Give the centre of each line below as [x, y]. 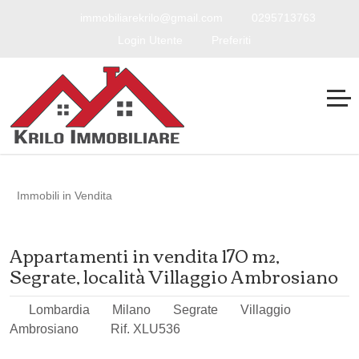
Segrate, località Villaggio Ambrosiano [174, 276]
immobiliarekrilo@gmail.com [150, 18]
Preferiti [230, 40]
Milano [131, 310]
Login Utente [149, 40]
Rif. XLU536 [144, 329]
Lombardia [59, 310]
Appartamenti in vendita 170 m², [145, 255]
